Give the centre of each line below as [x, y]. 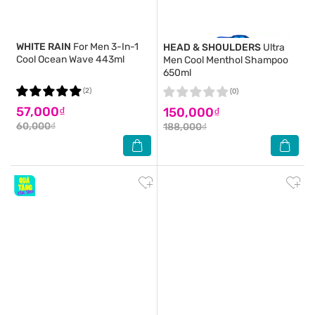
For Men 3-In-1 [105, 47]
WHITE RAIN [44, 47]
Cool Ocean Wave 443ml [70, 59]
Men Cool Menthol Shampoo [226, 60]
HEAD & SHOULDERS [212, 47]
